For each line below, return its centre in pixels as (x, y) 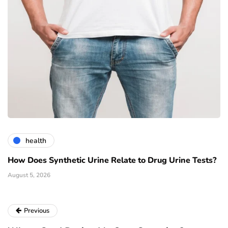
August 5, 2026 (29, 175)
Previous (37, 211)
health (36, 140)
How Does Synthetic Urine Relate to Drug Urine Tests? (112, 161)
